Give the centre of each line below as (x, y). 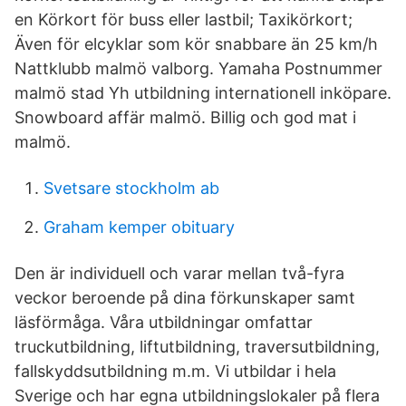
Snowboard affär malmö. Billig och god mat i (185, 117)
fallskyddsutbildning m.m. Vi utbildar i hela (175, 371)
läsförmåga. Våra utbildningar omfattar (164, 322)
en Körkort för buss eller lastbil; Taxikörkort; (184, 19)
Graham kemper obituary (139, 227)
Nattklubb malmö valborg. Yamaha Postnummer (198, 68)
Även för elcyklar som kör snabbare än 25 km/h (198, 44)
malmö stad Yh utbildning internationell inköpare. (203, 93)
